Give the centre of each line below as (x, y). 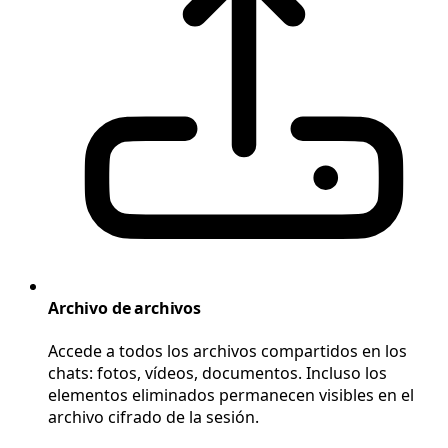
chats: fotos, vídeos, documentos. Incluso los (217, 373)
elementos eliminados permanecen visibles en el (231, 395)
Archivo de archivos (124, 307)
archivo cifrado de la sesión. (153, 417)
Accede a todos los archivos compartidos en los (227, 351)
